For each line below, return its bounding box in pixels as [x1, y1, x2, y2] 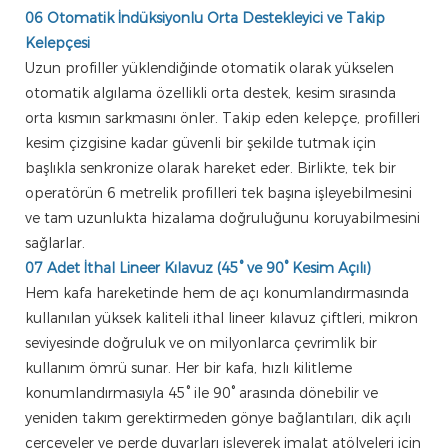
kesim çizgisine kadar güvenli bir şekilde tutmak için [25, 133, 376, 152]
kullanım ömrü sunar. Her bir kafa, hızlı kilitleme [25, 358, 352, 377]
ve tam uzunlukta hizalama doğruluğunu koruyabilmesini [25, 208, 420, 227]
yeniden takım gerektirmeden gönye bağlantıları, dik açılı [25, 408, 411, 427]
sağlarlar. [25, 233, 85, 252]
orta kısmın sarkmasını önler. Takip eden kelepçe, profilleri [25, 108, 420, 127]
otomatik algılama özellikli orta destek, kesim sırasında [25, 83, 396, 102]
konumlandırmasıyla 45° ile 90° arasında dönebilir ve [25, 383, 378, 402]
